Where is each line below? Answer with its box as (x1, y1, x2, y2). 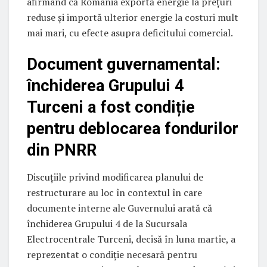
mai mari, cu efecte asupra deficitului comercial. (27, 26, 233, 39)
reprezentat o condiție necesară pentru (27, 248, 197, 262)
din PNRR (27, 141, 97, 160)
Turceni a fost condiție (27, 98, 195, 117)
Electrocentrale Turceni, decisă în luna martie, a (27, 232, 235, 246)
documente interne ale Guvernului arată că (27, 201, 212, 215)
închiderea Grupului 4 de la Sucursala (27, 217, 187, 231)
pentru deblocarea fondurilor (27, 119, 238, 139)
